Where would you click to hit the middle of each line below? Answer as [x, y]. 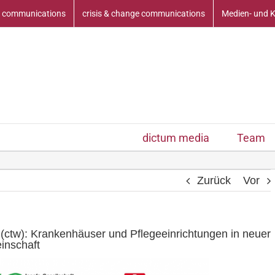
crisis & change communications [144, 14]
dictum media [176, 138]
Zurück [214, 180]
